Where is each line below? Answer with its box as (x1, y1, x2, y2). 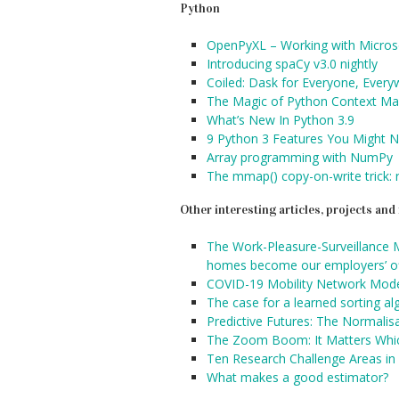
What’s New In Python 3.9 (207, 111, 354, 128)
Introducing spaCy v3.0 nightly (207, 55, 378, 72)
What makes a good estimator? (207, 369, 388, 386)
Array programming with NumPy (207, 149, 393, 166)
